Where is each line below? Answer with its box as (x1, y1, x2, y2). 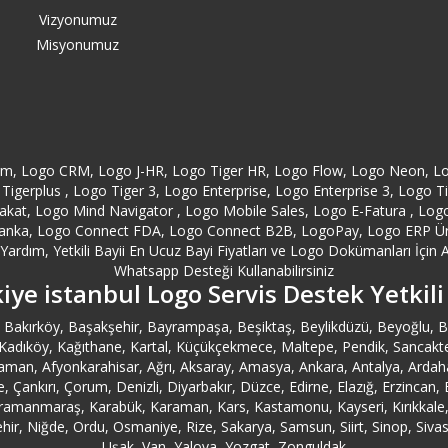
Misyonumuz (36, 35, 120, 54)
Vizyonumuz (38, 10, 117, 29)
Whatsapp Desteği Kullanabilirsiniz (114, 261, 334, 281)
